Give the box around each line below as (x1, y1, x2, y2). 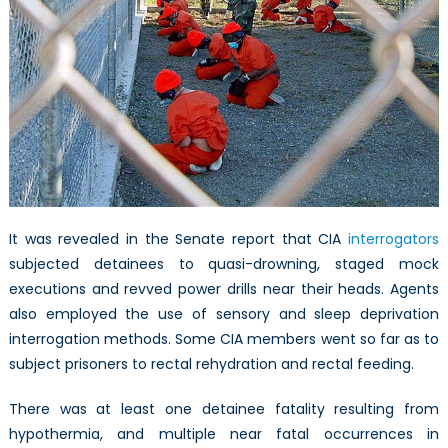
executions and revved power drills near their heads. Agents (8, 278, 440, 299)
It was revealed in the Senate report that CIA (8, 228, 349, 249)
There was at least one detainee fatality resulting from (8, 398, 440, 419)
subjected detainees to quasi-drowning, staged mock (8, 253, 440, 274)
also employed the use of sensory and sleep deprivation (8, 303, 440, 324)
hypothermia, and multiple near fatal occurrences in (8, 423, 440, 444)
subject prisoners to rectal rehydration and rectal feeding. (8, 353, 414, 374)
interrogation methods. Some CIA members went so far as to (8, 328, 440, 349)
